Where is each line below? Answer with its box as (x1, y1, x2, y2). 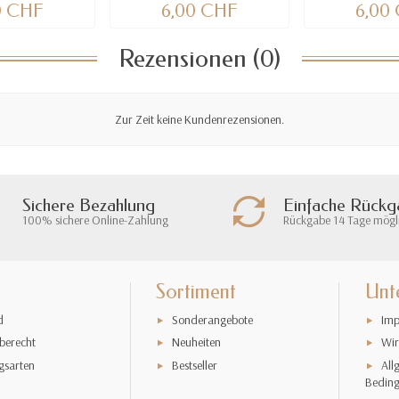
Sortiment (156, 280, 237, 305)
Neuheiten (172, 334, 222, 351)
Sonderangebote (172, 312, 254, 329)
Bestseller (172, 356, 218, 373)
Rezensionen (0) (118, 43, 281, 73)
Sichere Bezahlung (22, 194, 155, 216)
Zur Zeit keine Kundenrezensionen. (115, 110, 284, 127)
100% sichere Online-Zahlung (22, 211, 168, 228)
